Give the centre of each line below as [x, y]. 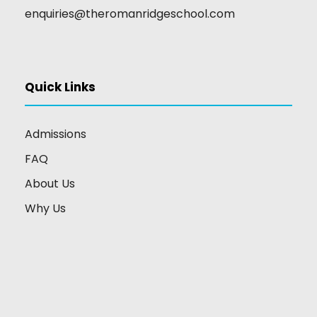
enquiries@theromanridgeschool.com [130, 14]
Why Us [45, 209]
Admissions [56, 134]
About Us [50, 184]
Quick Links [60, 87]
